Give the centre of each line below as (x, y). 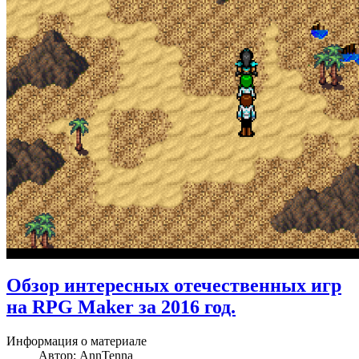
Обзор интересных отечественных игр (174, 285)
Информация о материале (77, 341)
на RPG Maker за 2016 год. (121, 307)
